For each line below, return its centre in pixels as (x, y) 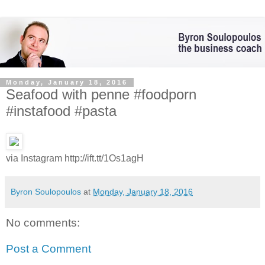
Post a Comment (49, 248)
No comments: (43, 223)
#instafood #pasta (61, 111)
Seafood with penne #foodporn (101, 94)
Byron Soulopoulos (46, 192)
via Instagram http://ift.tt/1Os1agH (75, 159)
